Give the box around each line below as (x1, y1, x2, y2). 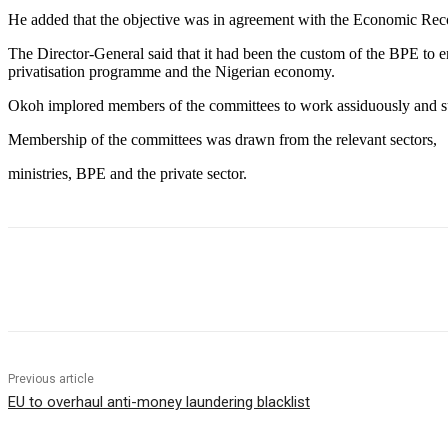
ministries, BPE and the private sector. (8, 165, 247, 183)
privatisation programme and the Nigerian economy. (8, 63, 335, 81)
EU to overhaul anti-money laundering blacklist (8, 393, 310, 412)
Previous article (8, 372, 94, 387)
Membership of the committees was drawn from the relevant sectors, (8, 131, 437, 149)
